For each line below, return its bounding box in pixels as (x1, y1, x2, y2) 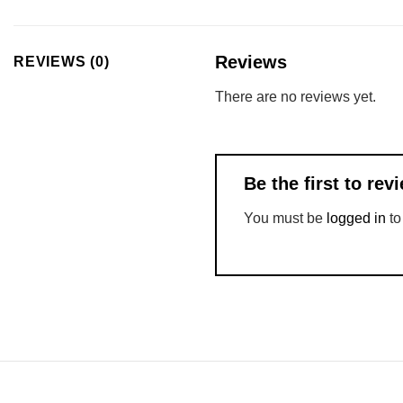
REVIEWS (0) (13, 53, 110, 69)
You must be (244, 210, 327, 226)
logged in (327, 210, 386, 226)
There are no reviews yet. (215, 88, 376, 104)
